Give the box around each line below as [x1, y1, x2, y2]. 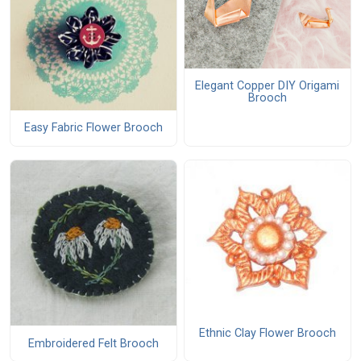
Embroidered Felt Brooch [27, 336, 159, 351]
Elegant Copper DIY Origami [195, 78, 340, 93]
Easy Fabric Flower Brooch [23, 121, 163, 135]
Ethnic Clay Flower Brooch [198, 326, 336, 341]
